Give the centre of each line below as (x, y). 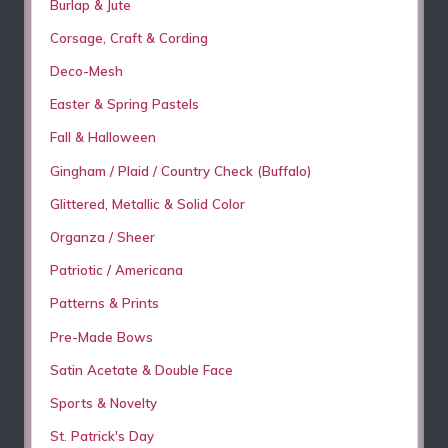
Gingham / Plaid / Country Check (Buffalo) (180, 170)
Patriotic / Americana (116, 270)
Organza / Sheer (102, 237)
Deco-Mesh (86, 71)
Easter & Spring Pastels (124, 104)
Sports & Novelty (103, 402)
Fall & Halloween (102, 137)
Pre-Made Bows (101, 336)
